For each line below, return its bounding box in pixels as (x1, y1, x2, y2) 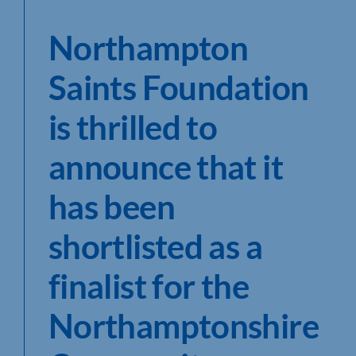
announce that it (48, 146, 283, 187)
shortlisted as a (48, 226, 262, 266)
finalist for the (48, 265, 249, 306)
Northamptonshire (48, 305, 319, 346)
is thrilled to (48, 106, 218, 147)
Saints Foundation (48, 67, 309, 107)
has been (48, 186, 175, 226)
